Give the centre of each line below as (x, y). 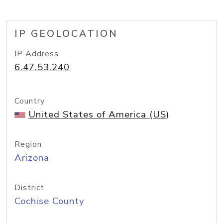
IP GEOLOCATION (66, 34)
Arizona (32, 158)
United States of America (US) (99, 114)
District (29, 188)
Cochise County (50, 201)
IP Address (37, 54)
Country (30, 101)
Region (28, 144)
